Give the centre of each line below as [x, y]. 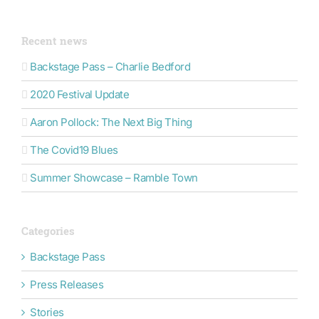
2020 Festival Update [79, 94]
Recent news [54, 41]
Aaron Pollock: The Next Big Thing [111, 122]
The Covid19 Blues [74, 150]
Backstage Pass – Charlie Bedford [110, 66]
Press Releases [67, 284]
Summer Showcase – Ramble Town [114, 177]
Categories [48, 231]
